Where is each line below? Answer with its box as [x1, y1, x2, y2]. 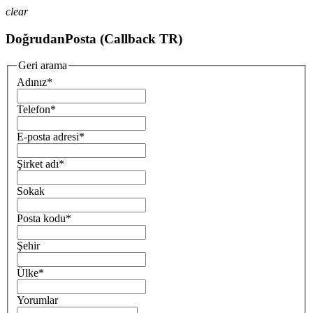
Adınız [17, 76, 47, 89]
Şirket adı [17, 158, 59, 170]
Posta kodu [17, 212, 66, 225]
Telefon [17, 103, 50, 116]
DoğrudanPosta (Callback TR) [6, 31, 182, 46]
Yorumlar [17, 294, 58, 307]
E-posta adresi [17, 131, 79, 143]
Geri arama [18, 59, 67, 72]
